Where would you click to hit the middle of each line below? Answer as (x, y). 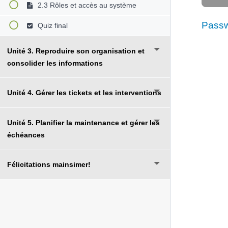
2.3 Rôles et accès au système (86, 5)
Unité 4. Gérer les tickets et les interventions (84, 93)
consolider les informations (55, 63)
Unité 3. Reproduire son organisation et (76, 51)
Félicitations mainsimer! (49, 165)
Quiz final (51, 26)
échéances (26, 135)
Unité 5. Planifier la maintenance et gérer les (83, 122)
